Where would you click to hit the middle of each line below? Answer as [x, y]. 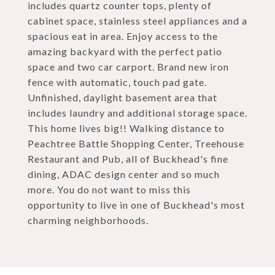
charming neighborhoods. [88, 220]
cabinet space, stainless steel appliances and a [137, 21]
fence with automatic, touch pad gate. [117, 82]
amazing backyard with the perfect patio [125, 51]
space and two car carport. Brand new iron [128, 67]
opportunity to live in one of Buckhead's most [136, 205]
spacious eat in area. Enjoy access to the [123, 36]
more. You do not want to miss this [109, 189]
